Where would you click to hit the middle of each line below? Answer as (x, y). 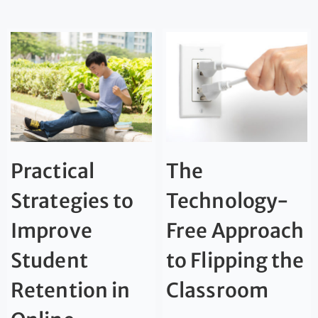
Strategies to (72, 201)
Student (49, 261)
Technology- (228, 201)
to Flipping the (235, 261)
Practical (53, 171)
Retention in (71, 291)
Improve (51, 231)
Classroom (217, 291)
